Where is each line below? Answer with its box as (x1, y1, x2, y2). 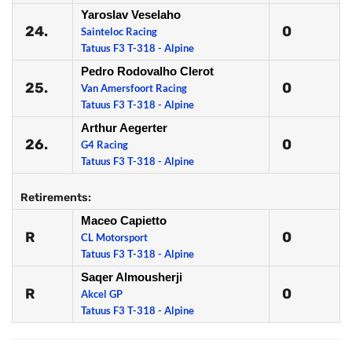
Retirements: (20, 191, 91, 204)
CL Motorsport (81, 231, 148, 244)
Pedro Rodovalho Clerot (81, 64, 214, 78)
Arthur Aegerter (81, 121, 167, 134)
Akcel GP (81, 288, 123, 300)
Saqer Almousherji (81, 270, 182, 284)
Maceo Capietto (81, 214, 167, 227)
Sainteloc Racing (81, 25, 157, 38)
